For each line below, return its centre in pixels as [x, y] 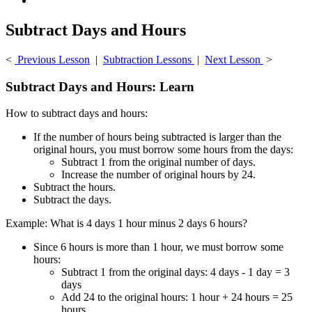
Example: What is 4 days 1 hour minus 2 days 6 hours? [126, 224]
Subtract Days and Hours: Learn [100, 86]
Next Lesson [234, 59]
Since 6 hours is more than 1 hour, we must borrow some [158, 247]
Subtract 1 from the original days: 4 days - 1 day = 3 [175, 272]
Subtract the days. [72, 200]
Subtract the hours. [75, 187]
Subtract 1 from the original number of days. [158, 162]
